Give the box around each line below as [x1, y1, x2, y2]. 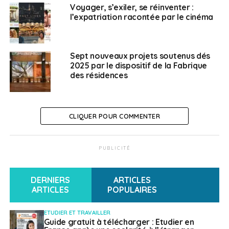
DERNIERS [31, 174, 71, 185]
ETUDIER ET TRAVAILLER [43, 209, 110, 216]
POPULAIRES [107, 184, 157, 195]
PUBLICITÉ [98, 145, 131, 151]
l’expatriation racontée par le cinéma [70, 11, 214, 22]
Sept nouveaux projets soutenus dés [70, 50, 210, 61]
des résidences [70, 70, 128, 80]
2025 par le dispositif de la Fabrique [70, 60, 208, 71]
